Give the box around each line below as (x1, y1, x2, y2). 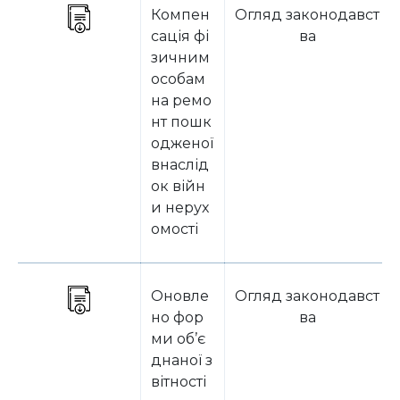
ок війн (151, 178, 205, 195)
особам (151, 71, 205, 87)
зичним (151, 49, 210, 66)
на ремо (151, 92, 212, 109)
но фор (151, 309, 204, 326)
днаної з (151, 352, 212, 369)
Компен (151, 6, 210, 23)
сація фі (151, 28, 209, 45)
